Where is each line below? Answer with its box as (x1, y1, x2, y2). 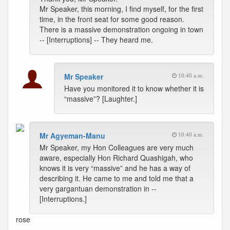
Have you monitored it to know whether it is (64, 83, 204, 93)
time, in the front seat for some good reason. (40, 14, 184, 24)
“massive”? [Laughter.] (64, 93, 137, 104)
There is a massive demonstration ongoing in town (40, 24, 203, 34)
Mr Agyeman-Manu (40, 130, 105, 141)
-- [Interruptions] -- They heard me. (40, 34, 153, 45)
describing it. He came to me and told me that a (40, 173, 194, 183)
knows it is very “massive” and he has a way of (40, 163, 190, 173)
